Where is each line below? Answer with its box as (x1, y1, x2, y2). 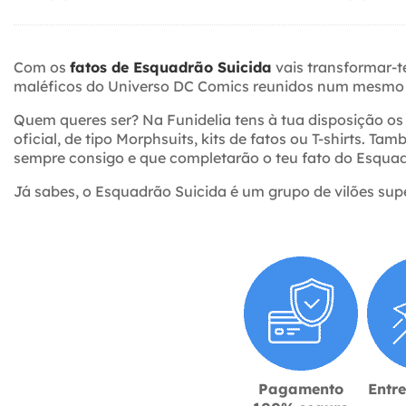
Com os (14, 57, 70, 76)
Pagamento (258, 379, 343, 398)
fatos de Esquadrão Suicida (70, 57, 272, 76)
